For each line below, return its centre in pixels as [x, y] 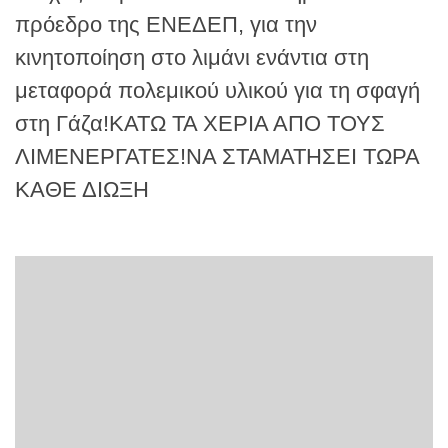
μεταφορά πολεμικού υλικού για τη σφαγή [217, 90]
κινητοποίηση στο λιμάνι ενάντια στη [192, 57]
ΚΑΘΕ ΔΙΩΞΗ [82, 189]
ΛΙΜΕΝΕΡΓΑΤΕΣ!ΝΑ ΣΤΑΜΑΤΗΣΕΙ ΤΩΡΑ [217, 156]
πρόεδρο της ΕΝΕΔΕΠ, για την [166, 24]
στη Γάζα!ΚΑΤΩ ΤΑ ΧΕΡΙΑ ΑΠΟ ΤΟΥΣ [200, 123]
